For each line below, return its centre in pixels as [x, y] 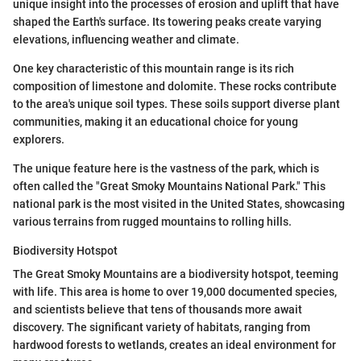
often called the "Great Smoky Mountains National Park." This [169, 187]
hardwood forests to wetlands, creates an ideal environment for [174, 345]
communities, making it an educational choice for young [156, 122]
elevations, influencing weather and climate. [126, 40]
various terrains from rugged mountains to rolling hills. [152, 222]
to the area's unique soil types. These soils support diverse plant [176, 104]
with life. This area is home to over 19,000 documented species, [175, 292]
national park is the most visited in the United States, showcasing [179, 204]
